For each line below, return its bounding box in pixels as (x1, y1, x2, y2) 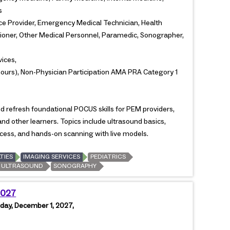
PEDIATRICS (90, 153, 126, 160)
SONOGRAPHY (53, 162, 97, 169)
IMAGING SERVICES (23, 153, 81, 160)
